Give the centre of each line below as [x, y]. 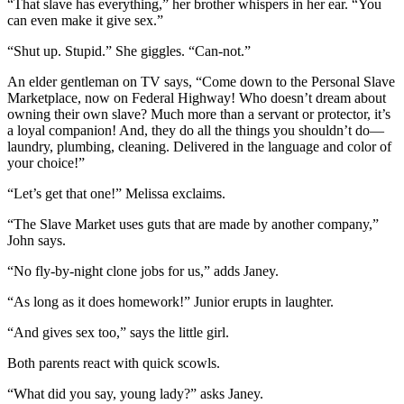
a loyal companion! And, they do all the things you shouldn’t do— [196, 131]
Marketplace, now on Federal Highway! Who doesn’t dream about [197, 98]
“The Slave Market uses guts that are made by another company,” [193, 225]
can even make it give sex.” [85, 21]
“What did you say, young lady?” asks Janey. [135, 394]
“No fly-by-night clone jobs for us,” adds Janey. [143, 271]
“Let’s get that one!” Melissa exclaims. [116, 194]
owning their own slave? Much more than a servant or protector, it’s [199, 115]
